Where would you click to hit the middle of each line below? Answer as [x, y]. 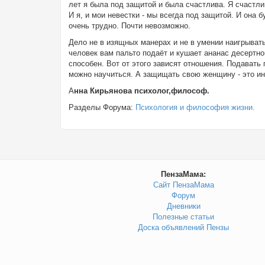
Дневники [183, 206]
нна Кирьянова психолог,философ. [142, 91]
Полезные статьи [183, 217]
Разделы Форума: [102, 107]
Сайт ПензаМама [183, 185]
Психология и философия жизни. [195, 107]
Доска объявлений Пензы [183, 227]
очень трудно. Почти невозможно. [130, 26]
